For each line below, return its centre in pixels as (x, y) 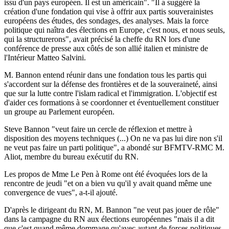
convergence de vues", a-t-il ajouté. (61, 192)
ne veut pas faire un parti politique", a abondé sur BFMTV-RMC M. (114, 147)
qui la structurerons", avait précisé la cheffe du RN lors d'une (102, 39)
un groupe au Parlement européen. (59, 111)
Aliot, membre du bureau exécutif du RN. (71, 156)
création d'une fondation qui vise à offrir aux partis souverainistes (109, 11)
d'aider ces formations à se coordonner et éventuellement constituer (111, 102)
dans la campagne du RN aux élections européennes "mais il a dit (109, 219)
